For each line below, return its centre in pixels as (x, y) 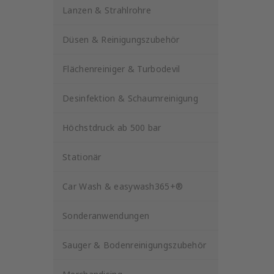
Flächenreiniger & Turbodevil (121, 69)
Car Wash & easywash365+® (123, 186)
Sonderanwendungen (106, 216)
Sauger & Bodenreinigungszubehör (135, 245)
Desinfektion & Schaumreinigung (130, 98)
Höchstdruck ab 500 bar (112, 128)
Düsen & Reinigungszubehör (121, 39)
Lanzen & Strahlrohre (107, 10)
